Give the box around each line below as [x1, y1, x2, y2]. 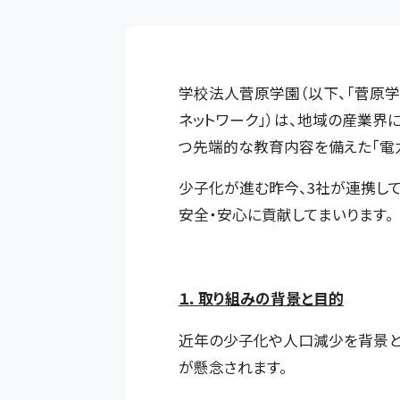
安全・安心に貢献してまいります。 [178, 204, 394, 226]
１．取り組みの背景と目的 [178, 287, 344, 310]
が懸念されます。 [178, 355, 287, 378]
